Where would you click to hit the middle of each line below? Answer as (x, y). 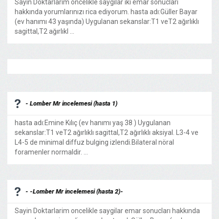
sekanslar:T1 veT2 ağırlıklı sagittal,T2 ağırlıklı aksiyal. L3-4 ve (107, 132)
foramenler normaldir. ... (51, 152)
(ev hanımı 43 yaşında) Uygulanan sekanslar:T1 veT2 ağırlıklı (107, 22)
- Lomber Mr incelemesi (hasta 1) (71, 103)
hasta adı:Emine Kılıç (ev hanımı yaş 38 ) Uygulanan (93, 123)
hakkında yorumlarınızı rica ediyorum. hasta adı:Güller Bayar (106, 12)
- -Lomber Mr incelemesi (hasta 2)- (74, 191)
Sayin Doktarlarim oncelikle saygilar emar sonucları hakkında (107, 211)
